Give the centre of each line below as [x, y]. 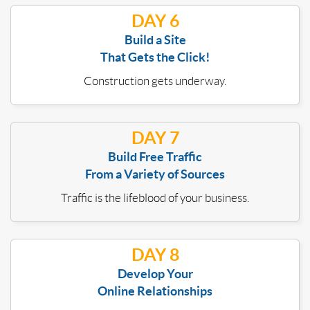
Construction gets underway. [155, 81]
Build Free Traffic [155, 157]
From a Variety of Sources [155, 174]
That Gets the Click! [155, 57]
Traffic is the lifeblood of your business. [155, 198]
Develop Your [155, 274]
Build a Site [155, 40]
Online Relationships [155, 291]
